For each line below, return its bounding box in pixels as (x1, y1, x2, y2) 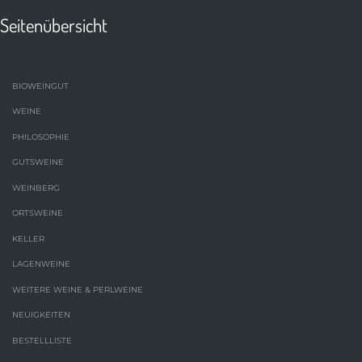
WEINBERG (12, 182, 60, 193)
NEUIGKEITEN (12, 309, 70, 321)
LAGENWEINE (12, 259, 70, 270)
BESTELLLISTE (12, 335, 72, 346)
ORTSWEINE (12, 208, 63, 219)
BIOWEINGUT (12, 80, 69, 91)
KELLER (12, 233, 44, 244)
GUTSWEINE (12, 157, 64, 168)
